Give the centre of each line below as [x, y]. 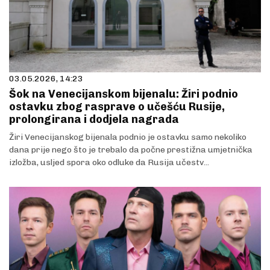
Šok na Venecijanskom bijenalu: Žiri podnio [124, 94]
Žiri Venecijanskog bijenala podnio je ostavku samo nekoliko [128, 137]
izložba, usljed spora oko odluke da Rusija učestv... [109, 163]
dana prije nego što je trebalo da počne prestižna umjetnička [131, 150]
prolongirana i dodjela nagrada [94, 120]
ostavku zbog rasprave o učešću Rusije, [117, 107]
